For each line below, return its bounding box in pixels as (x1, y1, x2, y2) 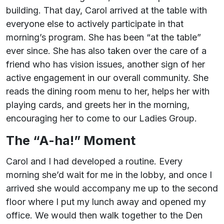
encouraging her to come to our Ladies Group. (6, 113, 197, 124)
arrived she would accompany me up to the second (6, 182, 218, 193)
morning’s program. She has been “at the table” (6, 32, 201, 43)
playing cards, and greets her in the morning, (6, 99, 189, 110)
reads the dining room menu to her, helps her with (6, 86, 209, 97)
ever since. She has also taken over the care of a (6, 45, 206, 56)
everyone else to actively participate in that (6, 18, 183, 29)
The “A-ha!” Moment (6, 133, 135, 148)
